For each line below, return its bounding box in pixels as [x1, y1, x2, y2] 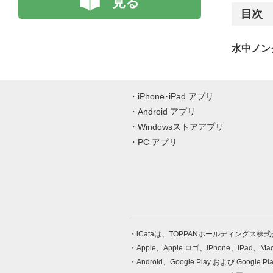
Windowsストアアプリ [138, 122, 224, 132]
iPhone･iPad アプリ [138, 91, 214, 101]
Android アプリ [138, 107, 196, 116]
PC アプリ [138, 137, 177, 147]
